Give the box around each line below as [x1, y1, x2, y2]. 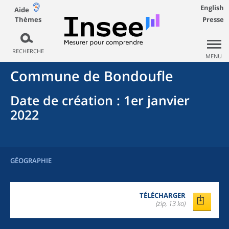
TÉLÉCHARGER [140, 191, 186, 200]
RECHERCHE [12, 47, 44, 55]
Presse [202, 15, 224, 24]
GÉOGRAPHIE [10, 156, 52, 165]
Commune [10, 66, 80, 85]
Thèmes [14, 14, 41, 24]
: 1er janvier [113, 91, 190, 109]
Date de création [10, 91, 113, 109]
